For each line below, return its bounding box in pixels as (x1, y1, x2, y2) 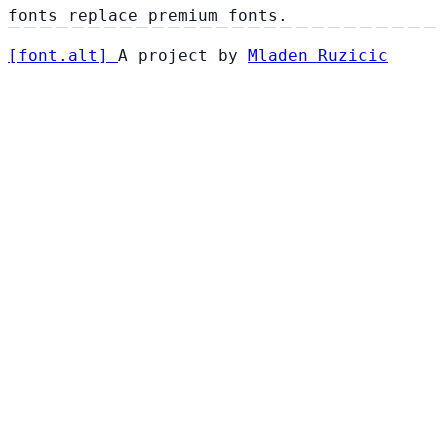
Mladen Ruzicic (248, 45, 388, 65)
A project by (118, 45, 248, 65)
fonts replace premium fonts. (8, 5, 288, 25)
